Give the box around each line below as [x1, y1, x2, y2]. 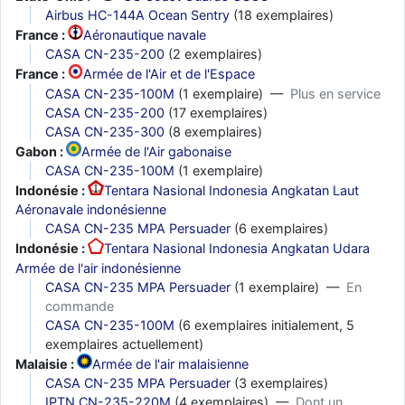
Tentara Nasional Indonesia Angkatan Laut [104, 183, 360, 199]
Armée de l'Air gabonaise [81, 143, 232, 159]
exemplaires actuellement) [45, 335, 203, 352]
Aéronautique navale [83, 27, 207, 43]
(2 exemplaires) [165, 46, 262, 62]
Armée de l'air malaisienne [92, 355, 250, 372]
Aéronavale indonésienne [15, 202, 166, 218]
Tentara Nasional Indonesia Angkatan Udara [104, 240, 371, 257]
